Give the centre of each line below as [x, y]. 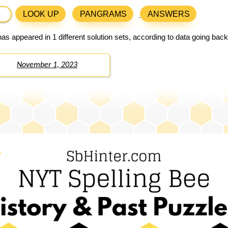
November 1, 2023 [47, 65]
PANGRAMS [104, 14]
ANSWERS [169, 14]
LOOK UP [41, 14]
